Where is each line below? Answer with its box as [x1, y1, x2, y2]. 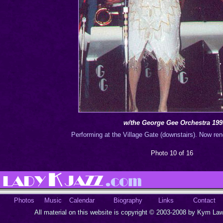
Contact [193, 197, 216, 204]
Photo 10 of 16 [151, 149, 195, 157]
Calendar [69, 197, 95, 204]
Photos [13, 197, 34, 204]
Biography [113, 197, 142, 204]
